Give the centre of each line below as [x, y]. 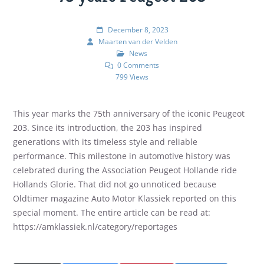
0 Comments [138, 65]
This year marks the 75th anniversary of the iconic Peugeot [129, 113]
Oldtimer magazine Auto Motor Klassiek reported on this [125, 198]
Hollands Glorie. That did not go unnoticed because [115, 184]
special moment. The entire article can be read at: [112, 212]
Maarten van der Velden [138, 41]
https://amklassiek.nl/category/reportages [95, 226]
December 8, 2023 [138, 29]
